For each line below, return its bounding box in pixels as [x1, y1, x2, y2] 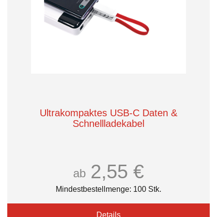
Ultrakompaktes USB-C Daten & [40, 108, 177, 118]
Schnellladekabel [73, 118, 144, 129]
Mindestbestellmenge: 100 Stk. [56, 185, 161, 193]
